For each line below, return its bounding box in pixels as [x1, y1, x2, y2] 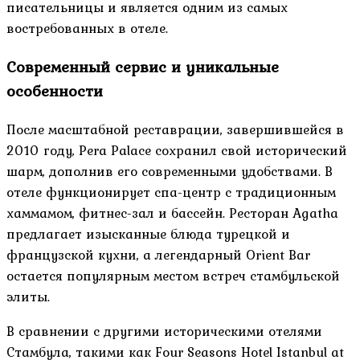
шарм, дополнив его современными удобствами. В [6, 161, 333, 182]
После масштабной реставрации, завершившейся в [6, 119, 344, 141]
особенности [6, 79, 103, 104]
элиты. [6, 286, 50, 308]
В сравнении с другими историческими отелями [6, 321, 322, 342]
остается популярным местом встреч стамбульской [6, 265, 340, 287]
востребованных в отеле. [6, 18, 168, 39]
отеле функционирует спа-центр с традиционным [6, 182, 336, 203]
